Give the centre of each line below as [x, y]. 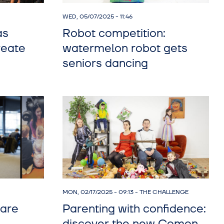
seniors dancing [105, 63]
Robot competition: [114, 33]
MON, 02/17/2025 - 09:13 [98, 192]
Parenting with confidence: [134, 209]
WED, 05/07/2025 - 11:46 [97, 16]
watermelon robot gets [125, 48]
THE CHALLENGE [164, 192]
